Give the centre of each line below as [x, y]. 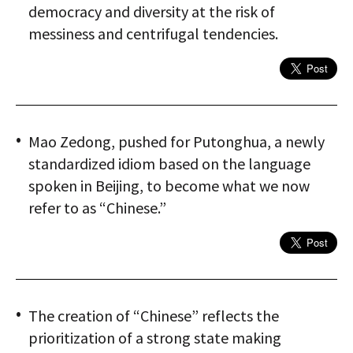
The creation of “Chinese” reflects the [154, 316]
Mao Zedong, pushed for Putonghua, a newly [176, 142]
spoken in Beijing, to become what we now [169, 186]
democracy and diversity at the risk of [152, 12]
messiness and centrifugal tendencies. [153, 34]
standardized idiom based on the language [169, 164]
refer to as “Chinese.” [97, 208]
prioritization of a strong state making [155, 338]
